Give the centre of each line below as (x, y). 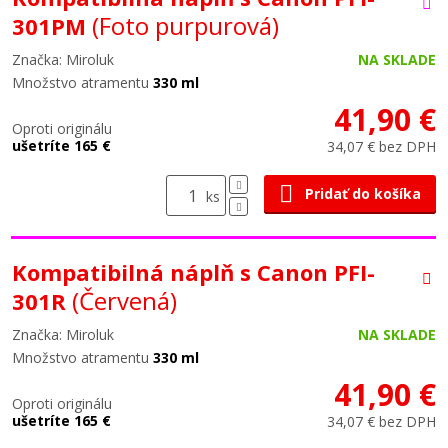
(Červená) (124, 300)
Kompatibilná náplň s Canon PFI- (193, 272)
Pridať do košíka (363, 193)
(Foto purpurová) (185, 25)
